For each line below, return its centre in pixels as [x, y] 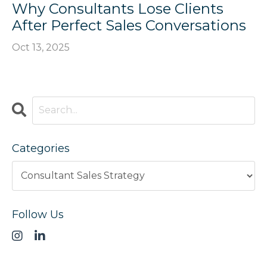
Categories [41, 148]
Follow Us [38, 214]
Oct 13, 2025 [41, 47]
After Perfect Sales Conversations [129, 25]
